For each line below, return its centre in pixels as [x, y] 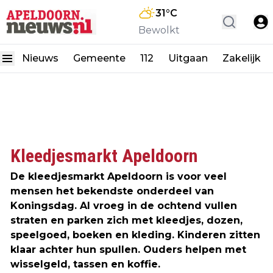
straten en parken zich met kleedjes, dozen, [126, 220]
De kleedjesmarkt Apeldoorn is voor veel [119, 176]
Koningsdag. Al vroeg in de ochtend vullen [124, 206]
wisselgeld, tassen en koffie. [85, 264]
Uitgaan [188, 58]
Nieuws [40, 58]
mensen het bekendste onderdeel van [112, 191]
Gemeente [99, 58]
